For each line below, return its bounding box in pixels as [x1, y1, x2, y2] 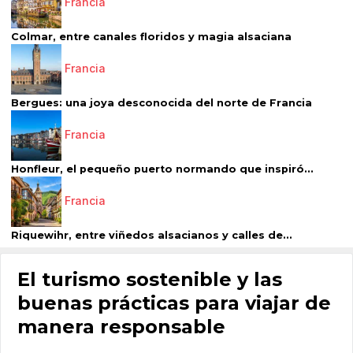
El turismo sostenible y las [17, 267, 282, 291]
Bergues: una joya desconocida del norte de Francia [11, 97, 312, 110]
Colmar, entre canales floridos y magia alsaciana [11, 31, 292, 43]
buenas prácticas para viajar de [17, 291, 331, 314]
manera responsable [17, 314, 225, 338]
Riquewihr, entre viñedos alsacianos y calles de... [11, 229, 292, 242]
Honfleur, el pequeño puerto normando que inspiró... [11, 163, 314, 176]
